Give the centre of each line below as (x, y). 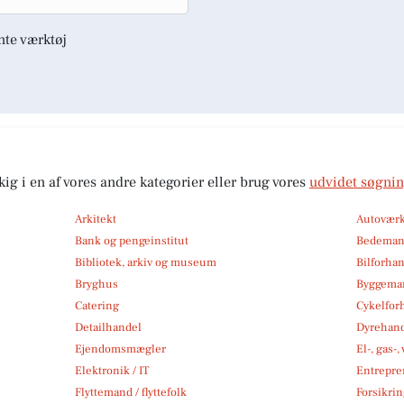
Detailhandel (108, 327)
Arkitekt (95, 219)
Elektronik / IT (111, 370)
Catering (96, 305)
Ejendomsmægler (120, 349)
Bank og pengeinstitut (131, 240)
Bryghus (96, 284)
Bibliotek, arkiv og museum (145, 262)
